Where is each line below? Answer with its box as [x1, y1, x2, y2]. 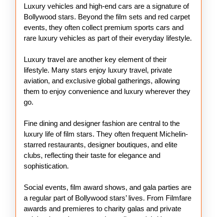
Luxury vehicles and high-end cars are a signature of [24, 2, 189, 10]
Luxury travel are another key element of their [24, 55, 167, 63]
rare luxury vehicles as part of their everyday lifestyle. [24, 34, 192, 42]
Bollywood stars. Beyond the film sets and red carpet [24, 13, 190, 21]
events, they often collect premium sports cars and [24, 23, 184, 31]
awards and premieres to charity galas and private [24, 204, 181, 213]
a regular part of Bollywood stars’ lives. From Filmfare [24, 194, 191, 202]
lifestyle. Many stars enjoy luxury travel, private [24, 66, 172, 74]
